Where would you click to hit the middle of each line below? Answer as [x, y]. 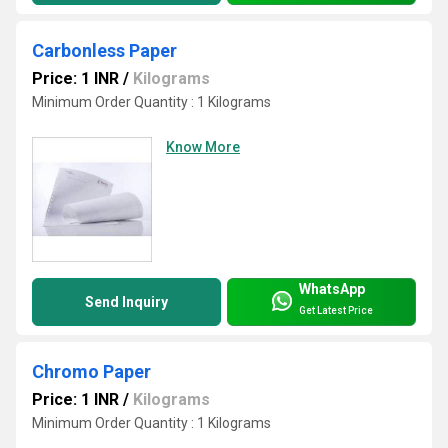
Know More [203, 147]
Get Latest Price [336, 310]
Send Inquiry [126, 302]
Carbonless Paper [104, 51]
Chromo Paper [91, 372]
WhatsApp [332, 288]
